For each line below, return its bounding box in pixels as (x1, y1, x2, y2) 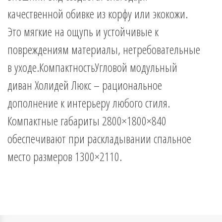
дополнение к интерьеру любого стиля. (7, 95, 170, 111)
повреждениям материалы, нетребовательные (7, 41, 200, 58)
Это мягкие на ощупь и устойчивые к (7, 23, 159, 40)
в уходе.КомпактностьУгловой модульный (7, 59, 177, 76)
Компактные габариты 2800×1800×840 (7, 112, 166, 129)
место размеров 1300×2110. (7, 148, 122, 165)
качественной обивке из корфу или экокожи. (7, 5, 188, 22)
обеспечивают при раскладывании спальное (7, 130, 191, 147)
